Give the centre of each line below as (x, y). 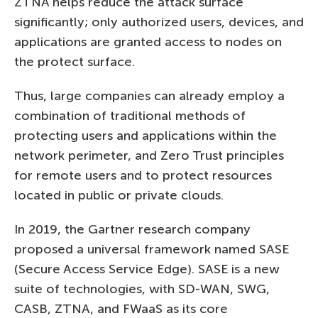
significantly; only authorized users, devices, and (159, 22)
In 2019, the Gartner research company (132, 229)
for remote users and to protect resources (143, 175)
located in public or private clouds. (119, 195)
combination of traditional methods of (130, 115)
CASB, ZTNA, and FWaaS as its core (121, 308)
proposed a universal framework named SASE (152, 249)
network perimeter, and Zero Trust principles (149, 155)
